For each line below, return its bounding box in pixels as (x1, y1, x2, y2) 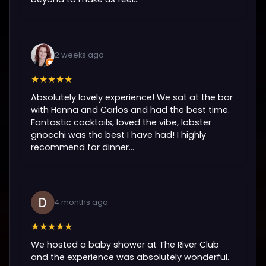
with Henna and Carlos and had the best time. (31, 103, 230, 116)
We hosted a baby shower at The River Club (31, 239, 220, 251)
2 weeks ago (55, 49, 104, 60)
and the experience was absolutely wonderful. (31, 251, 230, 264)
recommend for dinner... (31, 141, 135, 153)
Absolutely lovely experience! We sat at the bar (31, 91, 233, 103)
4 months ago (55, 197, 109, 208)
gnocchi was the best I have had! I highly (31, 128, 207, 141)
